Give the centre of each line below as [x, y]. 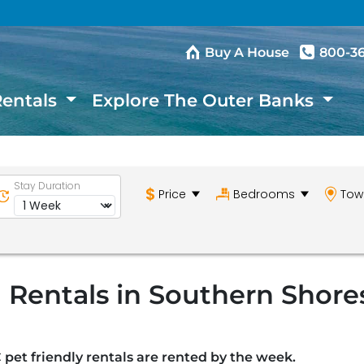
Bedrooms [264, 194]
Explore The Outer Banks [206, 100]
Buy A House [247, 52]
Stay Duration [47, 185]
